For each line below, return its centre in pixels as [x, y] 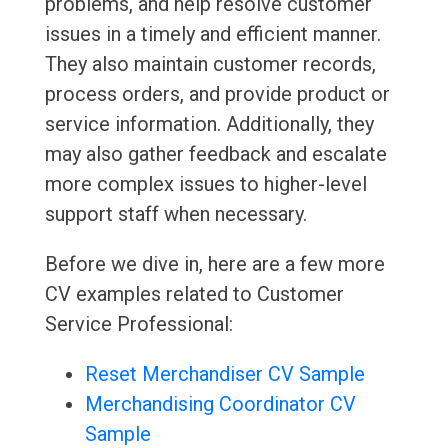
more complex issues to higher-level [205, 184]
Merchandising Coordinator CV [220, 404]
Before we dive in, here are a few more [214, 264]
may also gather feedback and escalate [215, 154]
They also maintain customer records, [210, 64]
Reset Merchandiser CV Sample [224, 374]
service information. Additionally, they [209, 124]
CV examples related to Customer [194, 294]
